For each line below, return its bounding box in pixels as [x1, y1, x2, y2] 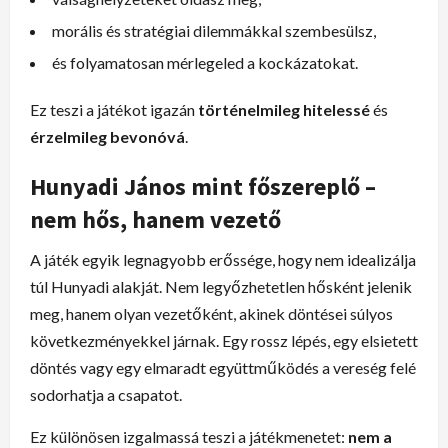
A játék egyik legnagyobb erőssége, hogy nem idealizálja [30, 249, 416, 269]
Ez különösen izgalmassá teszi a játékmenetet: [30, 426, 348, 446]
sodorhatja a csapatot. [30, 384, 182, 404]
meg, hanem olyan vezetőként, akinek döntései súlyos [30, 303, 393, 323]
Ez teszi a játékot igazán [30, 99, 198, 119]
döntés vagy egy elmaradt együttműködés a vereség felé [30, 357, 416, 377]
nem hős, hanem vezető [30, 203, 281, 235]
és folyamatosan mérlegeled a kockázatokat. [52, 52, 358, 72]
